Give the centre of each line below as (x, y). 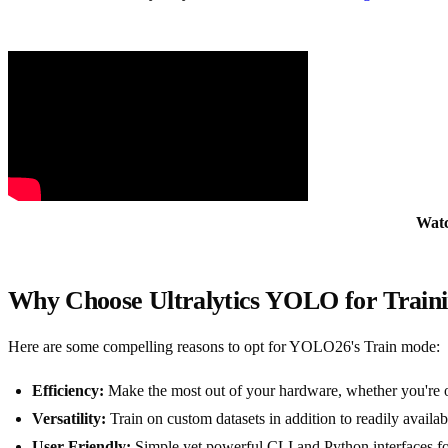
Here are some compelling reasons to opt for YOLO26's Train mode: (224, 347)
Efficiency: (68, 391)
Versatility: (69, 419)
